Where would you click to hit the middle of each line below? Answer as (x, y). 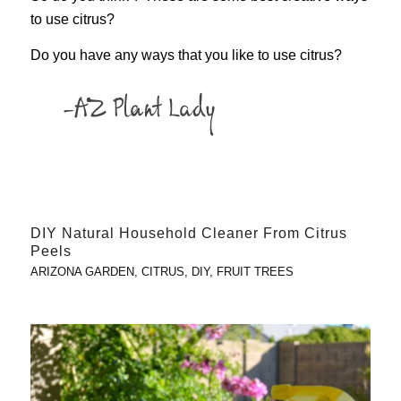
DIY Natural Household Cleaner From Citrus (188, 234)
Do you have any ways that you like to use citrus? (186, 55)
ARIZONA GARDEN (82, 272)
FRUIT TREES (255, 272)
